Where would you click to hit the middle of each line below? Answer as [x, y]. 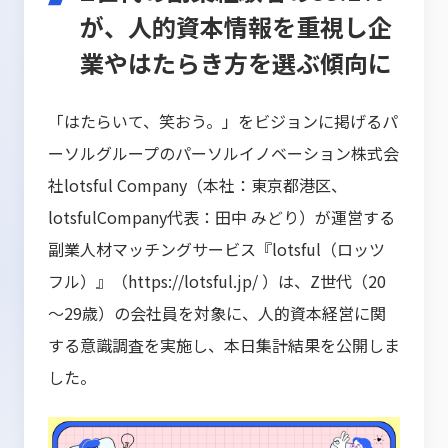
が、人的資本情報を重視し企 [236, 26]
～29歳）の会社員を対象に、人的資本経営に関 [217, 313]
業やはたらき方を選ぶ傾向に [236, 62]
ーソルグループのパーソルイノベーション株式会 [223, 153]
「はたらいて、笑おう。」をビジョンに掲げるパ [223, 121]
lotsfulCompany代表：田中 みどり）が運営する [221, 217]
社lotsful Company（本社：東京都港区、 [197, 185]
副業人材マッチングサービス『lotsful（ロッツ [216, 249]
